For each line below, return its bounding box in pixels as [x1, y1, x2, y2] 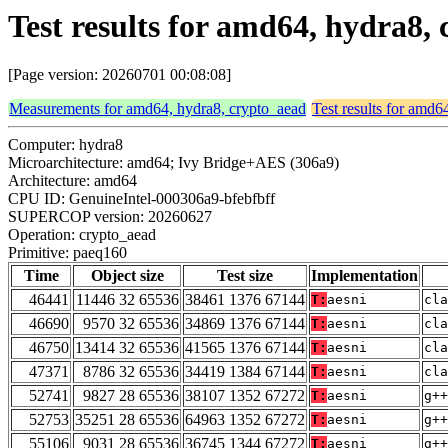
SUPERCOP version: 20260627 [8, 208, 212, 226]
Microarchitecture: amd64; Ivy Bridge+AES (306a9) [8, 154, 339, 172]
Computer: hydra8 [8, 136, 123, 154]
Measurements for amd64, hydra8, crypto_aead [9, 100, 306, 118]
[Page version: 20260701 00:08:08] [8, 66, 231, 84]
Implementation [311, 267, 418, 285]
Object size [90, 267, 164, 285]
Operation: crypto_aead [8, 226, 156, 244]
